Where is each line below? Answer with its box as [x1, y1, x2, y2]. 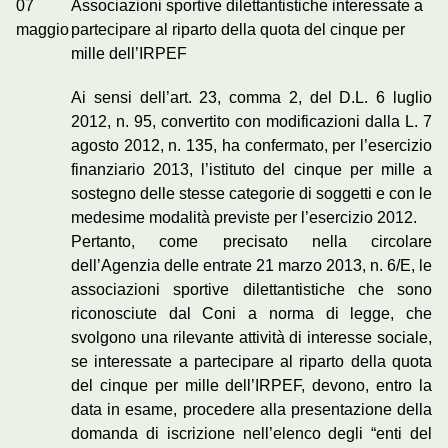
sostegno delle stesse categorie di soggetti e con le [71, 185, 432, 203]
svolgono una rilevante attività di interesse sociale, [71, 329, 432, 347]
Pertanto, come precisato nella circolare [71, 233, 432, 251]
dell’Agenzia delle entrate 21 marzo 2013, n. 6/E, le [71, 257, 432, 275]
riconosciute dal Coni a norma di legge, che [71, 305, 432, 323]
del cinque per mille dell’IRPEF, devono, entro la [71, 377, 432, 395]
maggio [16, 21, 69, 39]
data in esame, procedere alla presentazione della [71, 401, 432, 419]
